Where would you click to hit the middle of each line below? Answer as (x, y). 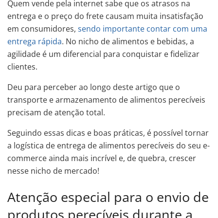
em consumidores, (43, 29)
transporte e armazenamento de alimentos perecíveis (106, 100)
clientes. (22, 67)
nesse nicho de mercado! (53, 171)
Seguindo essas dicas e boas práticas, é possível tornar (108, 133)
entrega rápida (35, 41)
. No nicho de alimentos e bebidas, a (128, 41)
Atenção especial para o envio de (108, 197)
